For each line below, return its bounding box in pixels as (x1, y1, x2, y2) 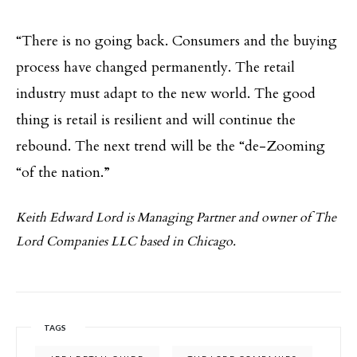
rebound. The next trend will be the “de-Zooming (16, 135, 325, 156)
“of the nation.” (16, 162, 110, 182)
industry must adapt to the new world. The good (16, 83, 316, 104)
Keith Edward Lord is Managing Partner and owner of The (16, 208, 336, 226)
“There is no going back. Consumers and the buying (16, 30, 337, 51)
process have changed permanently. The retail (16, 57, 295, 77)
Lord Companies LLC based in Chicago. (16, 232, 236, 250)
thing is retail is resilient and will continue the (16, 109, 296, 130)
